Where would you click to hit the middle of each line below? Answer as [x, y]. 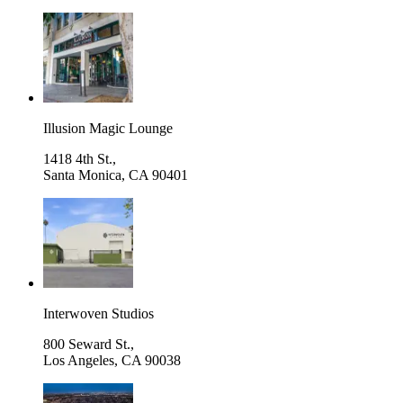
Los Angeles [79, 360]
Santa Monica [82, 175]
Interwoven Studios [99, 313]
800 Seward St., [89, 344]
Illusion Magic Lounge [108, 128]
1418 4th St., [80, 158]
